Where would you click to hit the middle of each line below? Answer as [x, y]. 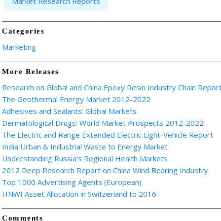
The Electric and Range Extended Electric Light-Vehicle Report [108, 134]
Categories [23, 31]
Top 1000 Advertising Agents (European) [72, 182]
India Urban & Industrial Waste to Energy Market [85, 146]
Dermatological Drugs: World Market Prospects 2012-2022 [103, 123]
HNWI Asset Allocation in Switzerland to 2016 [79, 194]
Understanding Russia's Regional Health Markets [85, 158]
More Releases [31, 71]
